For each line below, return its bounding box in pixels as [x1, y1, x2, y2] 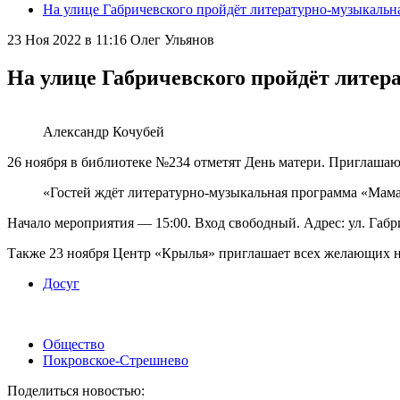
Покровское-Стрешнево [43, 352, 188, 368]
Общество [43, 336, 104, 352]
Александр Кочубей [43, 123, 164, 139]
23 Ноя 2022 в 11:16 [7, 32, 127, 47]
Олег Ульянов [130, 32, 214, 47]
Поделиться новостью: [7, 382, 145, 398]
